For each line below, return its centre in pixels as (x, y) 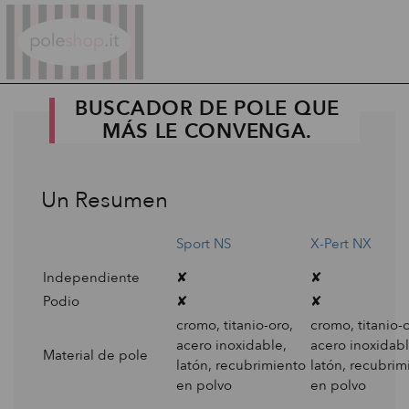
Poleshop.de (116, 11)
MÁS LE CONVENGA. (207, 131)
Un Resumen (105, 200)
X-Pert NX (341, 244)
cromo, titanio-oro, (235, 325)
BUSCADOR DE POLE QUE (207, 109)
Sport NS (204, 244)
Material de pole (95, 355)
